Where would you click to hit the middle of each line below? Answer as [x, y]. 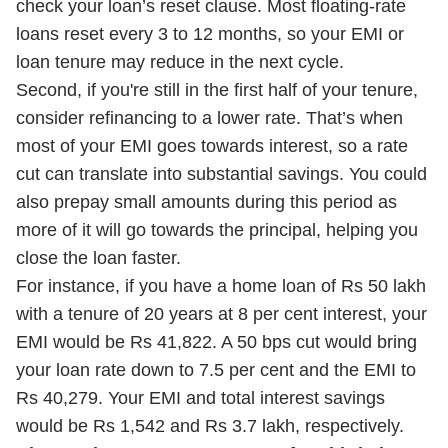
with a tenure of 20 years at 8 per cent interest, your [221, 314]
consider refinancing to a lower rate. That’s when [209, 118]
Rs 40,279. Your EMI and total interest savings [200, 398]
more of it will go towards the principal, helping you [217, 230]
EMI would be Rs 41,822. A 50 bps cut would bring [216, 342]
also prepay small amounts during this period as [206, 202]
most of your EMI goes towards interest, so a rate [212, 146]
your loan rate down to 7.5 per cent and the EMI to [216, 370]
